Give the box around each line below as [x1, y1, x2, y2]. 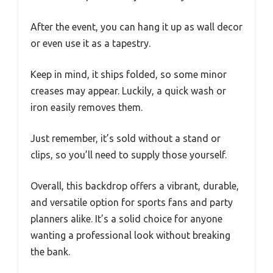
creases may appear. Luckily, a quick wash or [30, 85, 226, 96]
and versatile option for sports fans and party [30, 196, 233, 208]
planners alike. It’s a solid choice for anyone [30, 213, 222, 224]
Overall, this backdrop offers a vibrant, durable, [30, 180, 239, 191]
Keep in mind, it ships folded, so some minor [30, 68, 227, 80]
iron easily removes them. [30, 101, 143, 113]
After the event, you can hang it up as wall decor [30, 21, 243, 32]
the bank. [30, 246, 70, 257]
